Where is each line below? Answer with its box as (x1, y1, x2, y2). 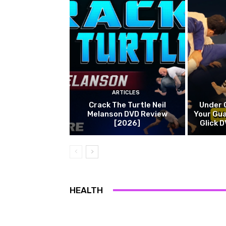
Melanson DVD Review (87, 109, 167, 119)
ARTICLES (112, 89, 140, 96)
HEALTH (70, 185, 103, 195)
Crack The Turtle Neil (88, 100, 166, 109)
